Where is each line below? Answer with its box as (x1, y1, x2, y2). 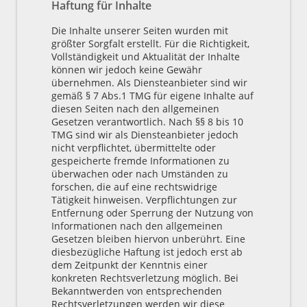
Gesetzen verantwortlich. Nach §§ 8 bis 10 (51, 114, 243, 128)
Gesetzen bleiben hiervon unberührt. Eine (51, 232, 245, 245)
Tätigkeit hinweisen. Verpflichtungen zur (51, 193, 237, 206)
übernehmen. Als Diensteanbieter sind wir (51, 75, 247, 89)
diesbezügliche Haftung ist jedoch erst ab (51, 245, 243, 258)
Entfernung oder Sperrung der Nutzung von (51, 206, 254, 219)
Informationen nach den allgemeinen (51, 219, 223, 232)
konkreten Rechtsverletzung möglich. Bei (51, 271, 238, 284)
